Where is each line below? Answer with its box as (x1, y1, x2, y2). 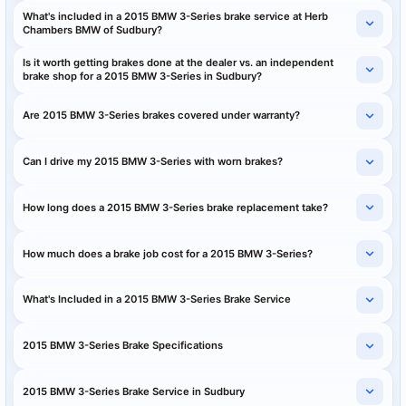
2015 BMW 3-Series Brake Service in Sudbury (23, 384, 246, 398)
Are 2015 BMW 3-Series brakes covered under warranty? (23, 109, 301, 122)
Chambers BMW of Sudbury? (23, 24, 163, 37)
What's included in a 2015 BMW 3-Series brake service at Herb (23, 10, 329, 24)
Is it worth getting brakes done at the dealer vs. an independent (23, 56, 334, 70)
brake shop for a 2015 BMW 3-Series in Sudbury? (23, 70, 263, 83)
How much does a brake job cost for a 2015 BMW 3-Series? (23, 246, 314, 260)
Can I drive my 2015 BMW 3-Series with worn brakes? (23, 155, 284, 169)
